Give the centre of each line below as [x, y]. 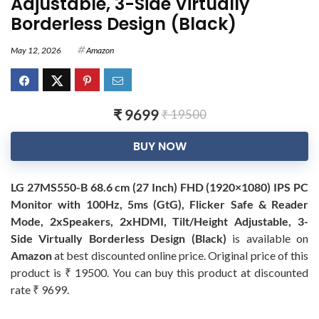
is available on [267, 239]
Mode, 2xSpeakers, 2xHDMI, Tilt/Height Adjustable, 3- [159, 221]
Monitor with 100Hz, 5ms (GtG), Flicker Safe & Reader [159, 204]
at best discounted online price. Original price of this [180, 256]
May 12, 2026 [36, 51]
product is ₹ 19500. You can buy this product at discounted [159, 273]
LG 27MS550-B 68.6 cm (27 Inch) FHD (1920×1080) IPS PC [159, 187]
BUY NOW [159, 147]
